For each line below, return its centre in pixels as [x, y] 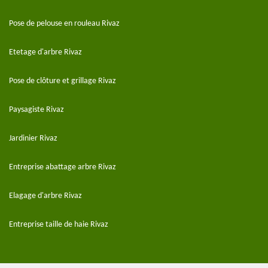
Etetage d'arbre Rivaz [45, 53]
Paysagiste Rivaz [36, 110]
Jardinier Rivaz [33, 139]
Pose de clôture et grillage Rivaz [63, 81]
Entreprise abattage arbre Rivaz [63, 167]
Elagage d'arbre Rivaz [45, 196]
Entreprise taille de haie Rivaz [59, 225]
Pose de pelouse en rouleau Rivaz [64, 24]
